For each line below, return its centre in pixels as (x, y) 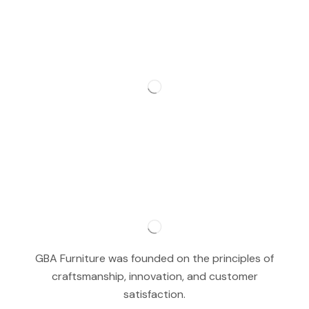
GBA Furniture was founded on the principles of (154, 259)
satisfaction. (154, 295)
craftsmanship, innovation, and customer (154, 277)
